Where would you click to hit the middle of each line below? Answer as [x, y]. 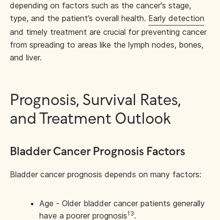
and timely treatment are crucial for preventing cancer [108, 32]
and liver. [26, 57]
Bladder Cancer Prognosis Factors [99, 152]
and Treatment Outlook [90, 119]
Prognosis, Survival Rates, [95, 101]
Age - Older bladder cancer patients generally [122, 203]
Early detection [176, 18]
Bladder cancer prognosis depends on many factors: [106, 174]
